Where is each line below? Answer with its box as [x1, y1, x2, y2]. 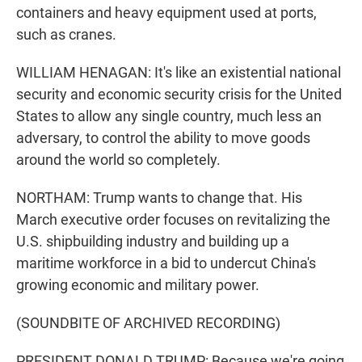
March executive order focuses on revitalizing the [16, 211, 330, 229]
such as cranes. [16, 26, 116, 44]
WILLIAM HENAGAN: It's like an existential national [16, 64, 341, 82]
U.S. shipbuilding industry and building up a [16, 233, 289, 250]
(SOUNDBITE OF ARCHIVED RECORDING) [16, 314, 280, 332]
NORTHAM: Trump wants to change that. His [16, 189, 302, 207]
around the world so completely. [16, 151, 221, 169]
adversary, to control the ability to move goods [16, 129, 310, 147]
